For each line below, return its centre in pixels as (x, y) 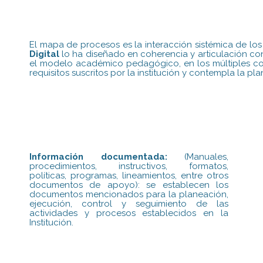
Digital (44, 54)
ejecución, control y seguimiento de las (129, 203)
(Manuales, (198, 156)
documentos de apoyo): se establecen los (129, 185)
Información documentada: (98, 156)
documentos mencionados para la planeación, (129, 194)
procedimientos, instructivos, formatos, (129, 166)
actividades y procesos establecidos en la (129, 213)
